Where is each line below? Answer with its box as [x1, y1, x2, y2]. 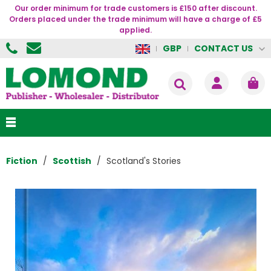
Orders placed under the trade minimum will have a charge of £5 [9, 14, 262, 24]
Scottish [53, 155, 91, 168]
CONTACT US [194, 42, 253, 54]
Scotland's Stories [106, 155, 181, 168]
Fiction [6, 155, 38, 168]
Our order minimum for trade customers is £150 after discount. [14, 3, 257, 13]
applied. [119, 25, 152, 35]
